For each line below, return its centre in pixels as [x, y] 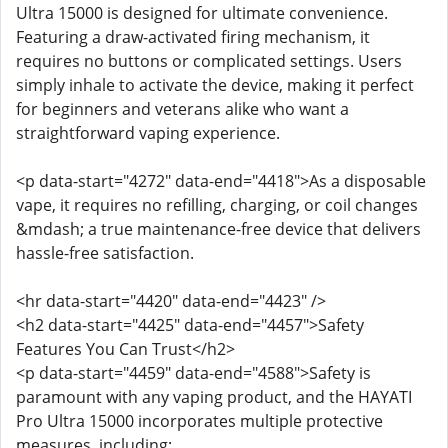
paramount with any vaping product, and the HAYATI [214, 397]
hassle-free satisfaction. [105, 253]
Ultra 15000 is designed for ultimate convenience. [202, 13]
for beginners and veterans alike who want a [182, 109]
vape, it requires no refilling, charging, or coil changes [217, 205]
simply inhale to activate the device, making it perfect [215, 85]
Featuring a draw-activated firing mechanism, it [193, 37]
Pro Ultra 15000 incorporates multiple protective [199, 421]
